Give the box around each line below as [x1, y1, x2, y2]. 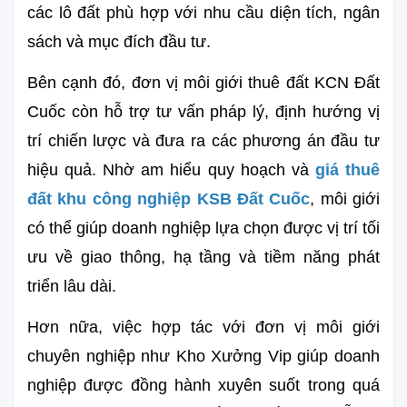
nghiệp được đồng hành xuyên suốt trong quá [27, 375, 380, 394]
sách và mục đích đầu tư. [27, 32, 211, 51]
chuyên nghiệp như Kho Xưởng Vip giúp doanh [27, 346, 380, 365]
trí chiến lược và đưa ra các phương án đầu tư [27, 131, 380, 150]
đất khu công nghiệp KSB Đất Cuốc [27, 189, 311, 208]
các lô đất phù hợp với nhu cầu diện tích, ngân [27, 3, 380, 22]
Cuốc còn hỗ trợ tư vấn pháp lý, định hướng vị [27, 102, 380, 121]
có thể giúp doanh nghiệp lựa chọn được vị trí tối [27, 218, 380, 237]
